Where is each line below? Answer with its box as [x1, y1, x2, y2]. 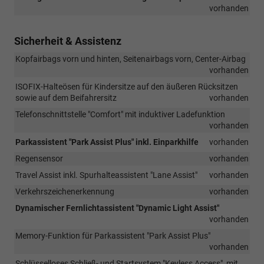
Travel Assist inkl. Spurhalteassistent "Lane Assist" [15, 170, 197, 180]
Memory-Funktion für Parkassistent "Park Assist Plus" [15, 230, 210, 240]
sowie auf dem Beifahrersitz [15, 93, 117, 103]
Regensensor [15, 153, 63, 163]
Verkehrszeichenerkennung [15, 186, 114, 196]
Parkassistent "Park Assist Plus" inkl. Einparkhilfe [15, 137, 199, 147]
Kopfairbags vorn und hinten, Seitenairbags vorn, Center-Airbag [15, 54, 246, 64]
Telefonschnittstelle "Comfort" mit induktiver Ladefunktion [15, 109, 225, 119]
